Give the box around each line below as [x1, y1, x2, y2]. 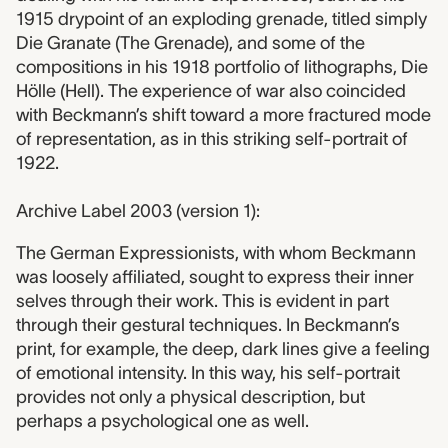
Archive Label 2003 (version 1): [16, 201, 260, 222]
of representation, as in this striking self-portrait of [16, 129, 408, 150]
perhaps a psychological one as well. [16, 411, 309, 432]
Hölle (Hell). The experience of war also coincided [16, 81, 406, 102]
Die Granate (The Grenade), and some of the [16, 33, 365, 54]
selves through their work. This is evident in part [16, 291, 389, 312]
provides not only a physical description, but [16, 387, 365, 408]
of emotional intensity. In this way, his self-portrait [16, 363, 400, 384]
